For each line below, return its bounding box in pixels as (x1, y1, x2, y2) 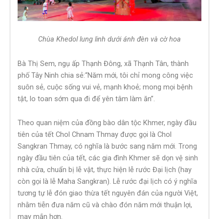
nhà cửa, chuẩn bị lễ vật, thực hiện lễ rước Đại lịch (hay (18, 165, 192, 175)
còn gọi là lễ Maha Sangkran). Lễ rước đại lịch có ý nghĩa (18, 177, 197, 186)
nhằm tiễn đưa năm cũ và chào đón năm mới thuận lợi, (18, 200, 192, 210)
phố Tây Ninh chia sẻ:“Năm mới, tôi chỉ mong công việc (18, 70, 193, 80)
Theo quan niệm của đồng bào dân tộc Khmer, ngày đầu (18, 118, 197, 128)
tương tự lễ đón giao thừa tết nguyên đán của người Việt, (18, 189, 198, 198)
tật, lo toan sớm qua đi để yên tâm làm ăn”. (18, 94, 155, 103)
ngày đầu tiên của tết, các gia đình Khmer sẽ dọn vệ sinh (18, 153, 198, 163)
